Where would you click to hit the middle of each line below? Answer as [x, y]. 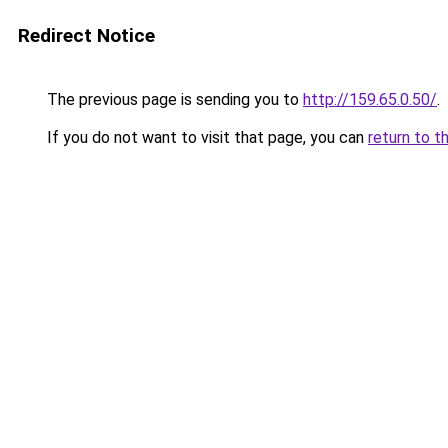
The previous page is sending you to [173, 99]
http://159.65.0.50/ [370, 99]
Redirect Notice [86, 35]
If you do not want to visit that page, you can [205, 137]
